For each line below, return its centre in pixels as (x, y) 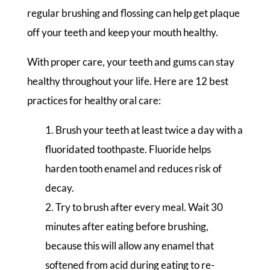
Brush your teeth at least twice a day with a (149, 130)
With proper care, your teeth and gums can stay (130, 62)
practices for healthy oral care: (94, 101)
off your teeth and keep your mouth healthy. (122, 33)
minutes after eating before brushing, (127, 227)
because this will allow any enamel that (129, 246)
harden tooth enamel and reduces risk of (133, 169)
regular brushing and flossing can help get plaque (133, 13)
